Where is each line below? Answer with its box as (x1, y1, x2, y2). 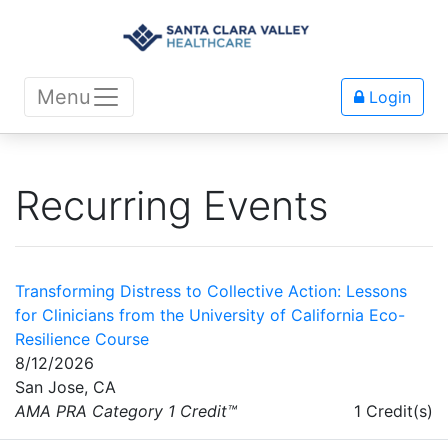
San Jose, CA (15, 377, 116, 398)
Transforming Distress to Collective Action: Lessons (15, 281, 407, 302)
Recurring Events (15, 181, 329, 231)
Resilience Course (15, 329, 149, 350)
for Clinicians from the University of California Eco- (15, 305, 405, 326)
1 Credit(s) (354, 401, 433, 422)
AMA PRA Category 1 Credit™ (15, 401, 237, 422)
